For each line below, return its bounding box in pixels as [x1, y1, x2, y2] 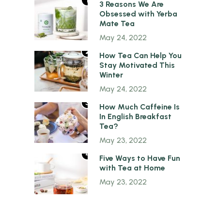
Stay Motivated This [99, 61, 175, 70]
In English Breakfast [99, 112, 172, 122]
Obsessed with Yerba [99, 9, 178, 19]
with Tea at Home [99, 163, 166, 173]
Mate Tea [99, 19, 135, 29]
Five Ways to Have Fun [99, 154, 181, 163]
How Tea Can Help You [99, 51, 182, 61]
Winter [99, 70, 124, 80]
